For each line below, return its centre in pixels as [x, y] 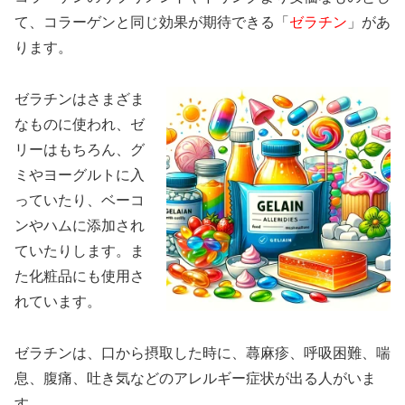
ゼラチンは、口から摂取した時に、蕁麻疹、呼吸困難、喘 [202, 353]
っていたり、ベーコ [80, 201]
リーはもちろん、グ [80, 150]
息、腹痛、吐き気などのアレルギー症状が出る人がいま [195, 378]
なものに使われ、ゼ [80, 125]
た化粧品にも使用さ [80, 277]
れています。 [58, 302]
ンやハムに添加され [80, 226]
